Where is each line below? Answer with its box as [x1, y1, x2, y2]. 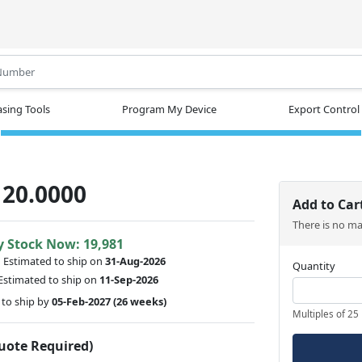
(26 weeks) [113, 293, 170, 309]
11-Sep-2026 [99, 271, 159, 287]
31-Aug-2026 [105, 253, 166, 268]
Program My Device [122, 101, 217, 116]
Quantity [293, 258, 336, 273]
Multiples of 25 [293, 307, 360, 320]
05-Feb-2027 [52, 293, 112, 309]
